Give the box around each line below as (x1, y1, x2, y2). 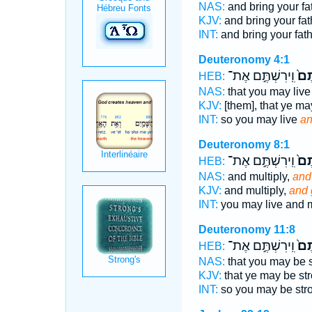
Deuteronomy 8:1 (198, 139, 290, 150)
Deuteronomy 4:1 (198, 54, 290, 65)
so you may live (217, 114, 300, 125)
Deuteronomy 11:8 (198, 224, 295, 235)
